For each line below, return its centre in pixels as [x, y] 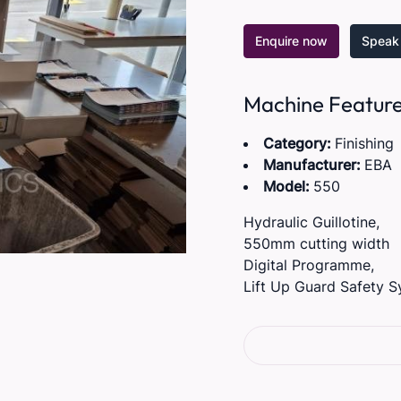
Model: [288, 186]
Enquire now [291, 41]
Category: [299, 143]
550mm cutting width [316, 243]
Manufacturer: [313, 165]
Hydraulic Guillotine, [311, 222]
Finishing [364, 143]
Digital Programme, [308, 265]
